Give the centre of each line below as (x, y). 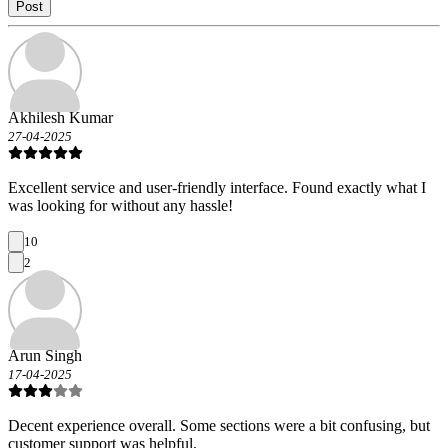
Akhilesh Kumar (60, 118)
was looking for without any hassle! (120, 206)
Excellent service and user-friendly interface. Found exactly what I (217, 188)
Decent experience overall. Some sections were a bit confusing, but (219, 426)
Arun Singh (45, 356)
